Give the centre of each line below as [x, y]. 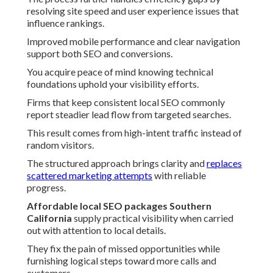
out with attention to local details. [96, 230]
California [49, 218]
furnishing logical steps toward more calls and [122, 261]
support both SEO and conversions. [100, 54]
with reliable [179, 175]
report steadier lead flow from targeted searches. [129, 115]
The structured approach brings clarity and [117, 163]
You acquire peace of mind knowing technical [120, 72]
